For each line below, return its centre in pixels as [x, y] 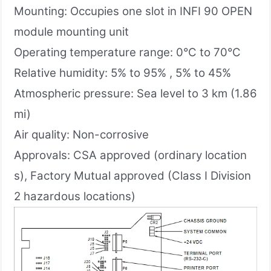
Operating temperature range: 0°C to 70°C [127, 52]
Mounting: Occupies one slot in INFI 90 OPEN [133, 11]
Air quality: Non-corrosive [81, 134]
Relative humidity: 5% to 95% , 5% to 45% [122, 73]
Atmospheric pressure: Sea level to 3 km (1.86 [135, 93]
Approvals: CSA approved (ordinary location [130, 155]
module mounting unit [71, 31]
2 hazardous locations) [75, 196]
